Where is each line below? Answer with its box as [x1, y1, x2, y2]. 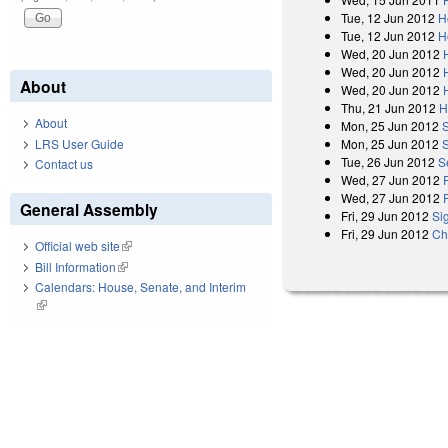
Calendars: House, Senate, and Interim [35, 278, 246, 296]
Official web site [35, 237, 120, 255]
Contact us [35, 155, 93, 173]
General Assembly [20, 198, 158, 222]
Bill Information [35, 257, 116, 275]
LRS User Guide [35, 134, 124, 152]
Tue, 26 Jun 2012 [341, 152, 436, 170]
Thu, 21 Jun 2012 [341, 98, 437, 116]
